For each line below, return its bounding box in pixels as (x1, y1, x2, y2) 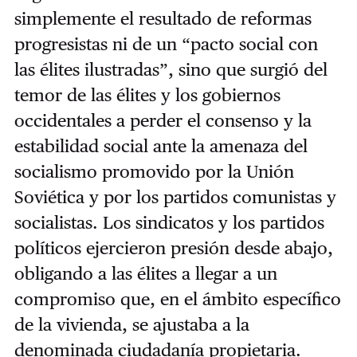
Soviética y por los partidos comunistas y (14, 186, 336, 208)
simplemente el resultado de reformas (14, 8, 312, 29)
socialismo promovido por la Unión (14, 161, 294, 182)
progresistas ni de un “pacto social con (14, 33, 318, 55)
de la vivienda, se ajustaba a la (14, 314, 249, 335)
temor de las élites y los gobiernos (14, 84, 280, 106)
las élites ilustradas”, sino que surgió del (14, 59, 328, 80)
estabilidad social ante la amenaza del (14, 135, 308, 157)
